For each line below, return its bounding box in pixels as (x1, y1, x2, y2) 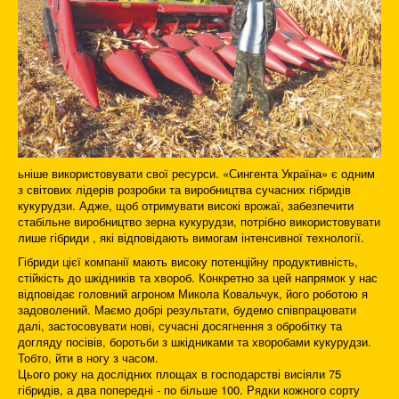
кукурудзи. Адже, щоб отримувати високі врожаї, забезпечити (18, 197, 354, 215)
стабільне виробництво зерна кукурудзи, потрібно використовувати (18, 213, 380, 231)
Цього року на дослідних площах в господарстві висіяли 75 (18, 365, 341, 383)
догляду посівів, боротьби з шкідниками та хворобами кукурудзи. (18, 333, 371, 351)
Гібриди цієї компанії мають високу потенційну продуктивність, (18, 253, 358, 271)
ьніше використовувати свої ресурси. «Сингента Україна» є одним (18, 165, 375, 183)
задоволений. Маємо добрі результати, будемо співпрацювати (18, 301, 356, 319)
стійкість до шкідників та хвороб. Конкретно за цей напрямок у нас (18, 269, 378, 287)
